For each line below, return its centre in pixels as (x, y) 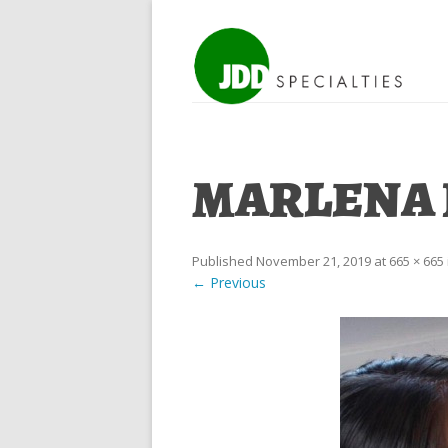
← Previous (229, 282)
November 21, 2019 (313, 261)
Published (224, 261)
